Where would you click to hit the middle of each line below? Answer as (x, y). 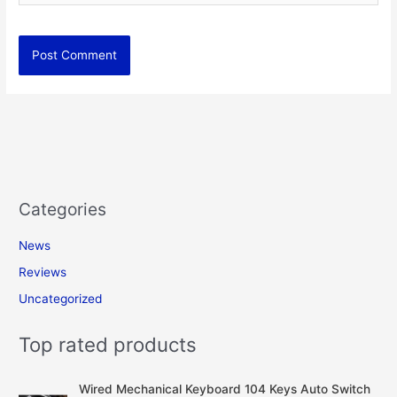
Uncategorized (61, 299)
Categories (63, 210)
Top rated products (108, 344)
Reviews (43, 272)
